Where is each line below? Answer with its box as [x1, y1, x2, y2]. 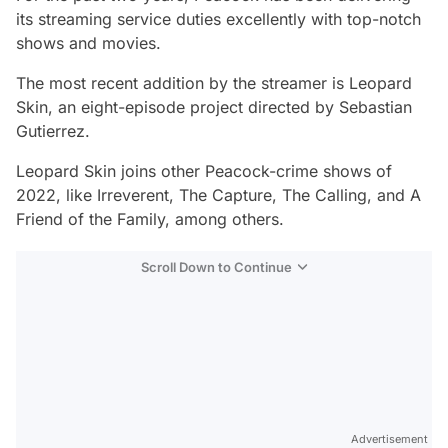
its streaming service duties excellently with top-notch [16, 9, 421, 29]
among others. [170, 209, 284, 229]
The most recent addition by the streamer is [16, 73, 349, 93]
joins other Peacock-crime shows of [116, 161, 392, 181]
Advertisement [351, 432, 428, 446]
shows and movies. [16, 33, 166, 53]
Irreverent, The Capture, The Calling [97, 185, 367, 205]
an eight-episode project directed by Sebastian [53, 97, 412, 117]
